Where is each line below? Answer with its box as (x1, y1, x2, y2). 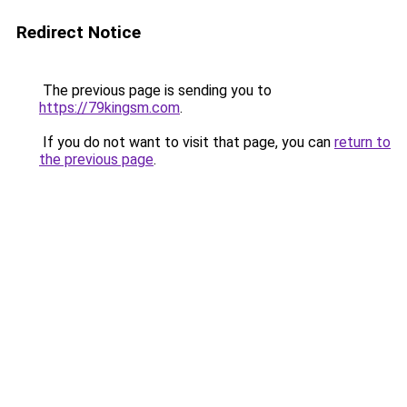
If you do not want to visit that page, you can (39, 134, 334, 151)
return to (334, 134, 391, 151)
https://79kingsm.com (39, 99, 180, 116)
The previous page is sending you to (39, 82, 272, 99)
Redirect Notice (16, 22, 141, 43)
